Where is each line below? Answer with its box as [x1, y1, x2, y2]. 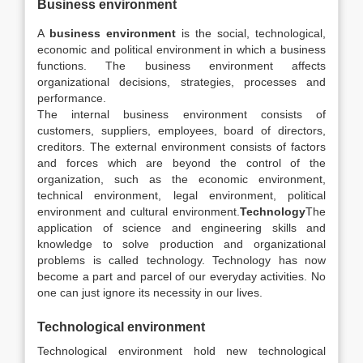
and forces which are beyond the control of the [37, 156, 326, 169]
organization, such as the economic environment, [37, 173, 326, 186]
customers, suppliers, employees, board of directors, [37, 124, 326, 137]
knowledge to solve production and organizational [37, 237, 326, 250]
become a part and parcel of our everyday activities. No [37, 270, 326, 283]
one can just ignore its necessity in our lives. [37, 286, 263, 299]
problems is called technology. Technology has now [37, 254, 326, 267]
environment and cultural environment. [37, 205, 240, 218]
